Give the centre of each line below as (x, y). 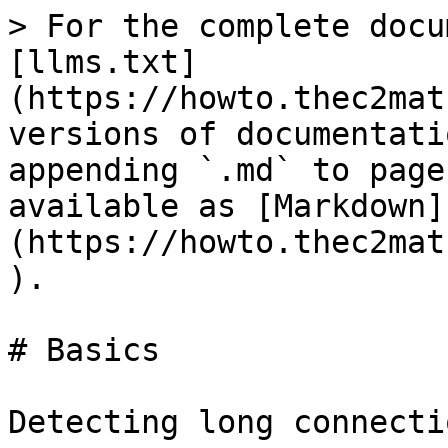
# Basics (84, 350)
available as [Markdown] (226, 206)
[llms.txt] (103, 62)
